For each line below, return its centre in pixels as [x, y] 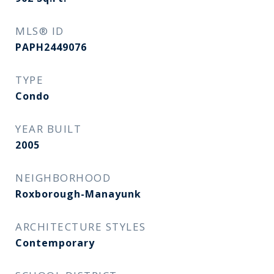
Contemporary [55, 243]
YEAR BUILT [48, 129]
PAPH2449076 [51, 47]
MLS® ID [40, 31]
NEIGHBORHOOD [63, 178]
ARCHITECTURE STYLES [81, 227]
